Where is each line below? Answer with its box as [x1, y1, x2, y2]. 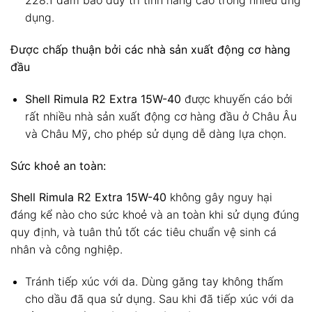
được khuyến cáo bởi [180, 91, 292, 106]
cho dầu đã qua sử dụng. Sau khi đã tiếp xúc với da [24, 292, 294, 306]
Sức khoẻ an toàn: [10, 158, 106, 173]
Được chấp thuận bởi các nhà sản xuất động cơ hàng [10, 42, 290, 57]
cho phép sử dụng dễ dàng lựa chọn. [93, 126, 286, 141]
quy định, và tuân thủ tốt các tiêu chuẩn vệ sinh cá [10, 225, 276, 240]
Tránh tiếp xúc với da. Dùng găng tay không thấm [24, 274, 283, 289]
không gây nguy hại [166, 190, 272, 205]
